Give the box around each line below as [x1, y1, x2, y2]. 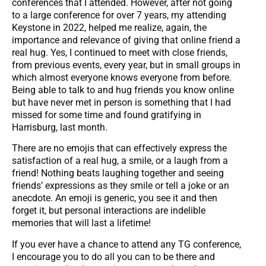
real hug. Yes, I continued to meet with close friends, [12, 47, 227, 59]
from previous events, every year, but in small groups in [12, 59, 240, 71]
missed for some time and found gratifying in [12, 109, 201, 121]
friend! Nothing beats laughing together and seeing [12, 167, 224, 179]
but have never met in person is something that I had [12, 97, 231, 109]
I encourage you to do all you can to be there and [12, 251, 215, 262]
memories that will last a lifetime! [12, 217, 151, 229]
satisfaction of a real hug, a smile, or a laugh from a [12, 155, 228, 167]
